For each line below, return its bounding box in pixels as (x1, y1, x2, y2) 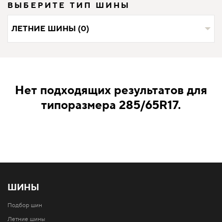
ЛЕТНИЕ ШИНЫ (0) (11, 23, 89, 34)
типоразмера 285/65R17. (41, 97, 181, 113)
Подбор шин (7, 201, 42, 209)
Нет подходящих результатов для (15, 82, 207, 98)
